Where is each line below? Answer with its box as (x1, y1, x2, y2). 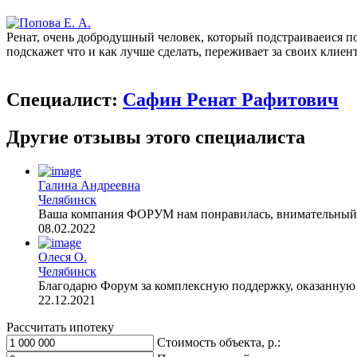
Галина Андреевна (38, 178, 140, 192)
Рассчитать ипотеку (6, 320, 114, 334)
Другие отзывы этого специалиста (6, 126, 305, 147)
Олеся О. (38, 249, 87, 264)
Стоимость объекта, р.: (157, 335, 280, 349)
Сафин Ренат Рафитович (123, 88, 339, 110)
